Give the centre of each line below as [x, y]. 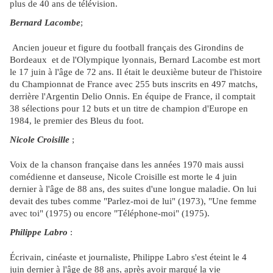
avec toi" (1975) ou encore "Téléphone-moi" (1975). [110, 214]
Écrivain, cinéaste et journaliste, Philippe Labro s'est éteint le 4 [128, 257]
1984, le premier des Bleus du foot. [77, 121]
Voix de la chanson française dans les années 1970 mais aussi [127, 165]
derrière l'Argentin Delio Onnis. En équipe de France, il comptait [133, 97]
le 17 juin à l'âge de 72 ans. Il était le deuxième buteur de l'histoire [136, 72]
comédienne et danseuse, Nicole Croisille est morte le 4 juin [123, 177]
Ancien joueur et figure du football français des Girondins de [127, 48]
